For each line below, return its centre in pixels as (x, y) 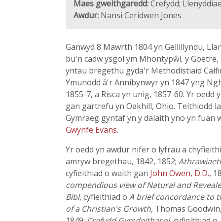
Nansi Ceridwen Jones (140, 15)
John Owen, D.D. (180, 173)
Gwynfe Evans (91, 130)
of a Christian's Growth (108, 209)
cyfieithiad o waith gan (108, 173)
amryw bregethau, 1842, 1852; (122, 161)
